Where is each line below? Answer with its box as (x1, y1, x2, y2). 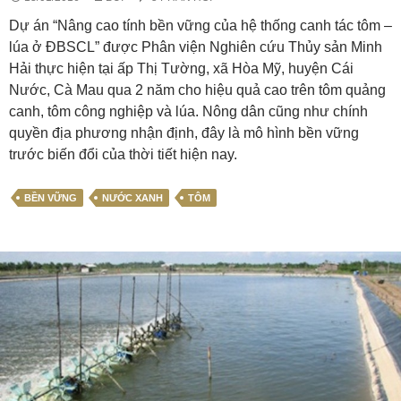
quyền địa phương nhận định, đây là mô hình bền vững (9, 125, 359, 141)
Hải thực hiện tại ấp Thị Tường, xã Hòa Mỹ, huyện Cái (9, 61, 354, 76)
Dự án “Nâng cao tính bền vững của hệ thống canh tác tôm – (9, 18, 392, 33)
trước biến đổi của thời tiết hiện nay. (9, 147, 237, 162)
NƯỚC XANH (102, 192, 163, 203)
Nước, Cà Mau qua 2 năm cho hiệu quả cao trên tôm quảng (9, 82, 386, 98)
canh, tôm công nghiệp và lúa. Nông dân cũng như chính (9, 104, 368, 119)
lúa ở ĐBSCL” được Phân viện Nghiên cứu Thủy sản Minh (9, 39, 382, 55)
